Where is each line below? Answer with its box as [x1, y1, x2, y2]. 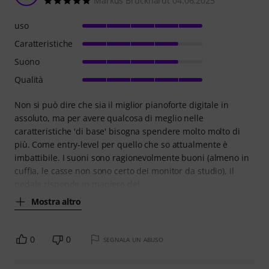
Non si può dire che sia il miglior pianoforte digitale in [14, 99, 229, 111]
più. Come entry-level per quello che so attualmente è [14, 139, 228, 151]
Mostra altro [31, 195, 81, 207]
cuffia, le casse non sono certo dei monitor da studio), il [14, 165, 234, 177]
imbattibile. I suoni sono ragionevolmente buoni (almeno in [14, 152, 249, 164]
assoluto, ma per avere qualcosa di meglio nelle [14, 112, 204, 124]
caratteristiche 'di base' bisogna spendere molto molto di [14, 125, 240, 138]
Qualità [14, 74, 44, 86]
